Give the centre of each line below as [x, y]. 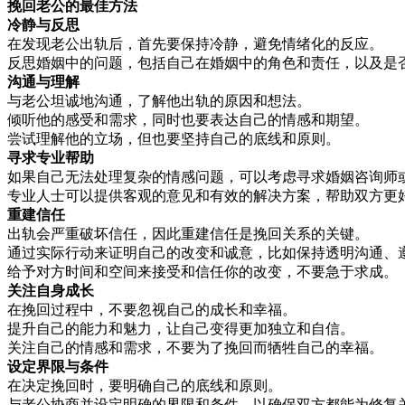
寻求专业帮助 [51, 158]
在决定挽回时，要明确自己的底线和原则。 [145, 386]
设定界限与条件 [58, 367]
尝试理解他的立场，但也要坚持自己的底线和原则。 [174, 139]
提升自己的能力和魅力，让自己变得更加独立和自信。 [181, 329]
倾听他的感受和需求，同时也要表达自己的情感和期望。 [188, 120]
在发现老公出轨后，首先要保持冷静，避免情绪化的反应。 [195, 44]
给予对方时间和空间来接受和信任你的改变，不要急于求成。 [202, 272]
